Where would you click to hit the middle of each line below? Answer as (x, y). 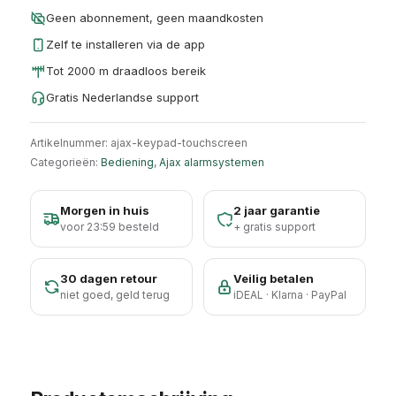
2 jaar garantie (277, 210)
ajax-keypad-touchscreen (179, 143)
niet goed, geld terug (115, 295)
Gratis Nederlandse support (122, 97)
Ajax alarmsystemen (212, 162)
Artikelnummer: (70, 143)
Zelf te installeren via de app (126, 44)
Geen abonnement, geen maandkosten (155, 18)
